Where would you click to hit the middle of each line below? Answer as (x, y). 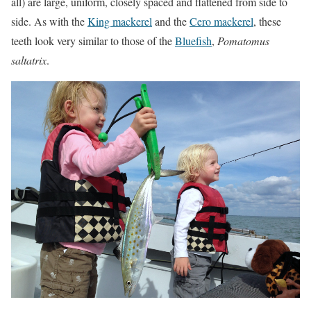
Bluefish (193, 41)
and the (171, 22)
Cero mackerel (221, 22)
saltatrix (29, 60)
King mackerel (120, 22)
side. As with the (49, 22)
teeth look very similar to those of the (93, 41)
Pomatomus (243, 41)
